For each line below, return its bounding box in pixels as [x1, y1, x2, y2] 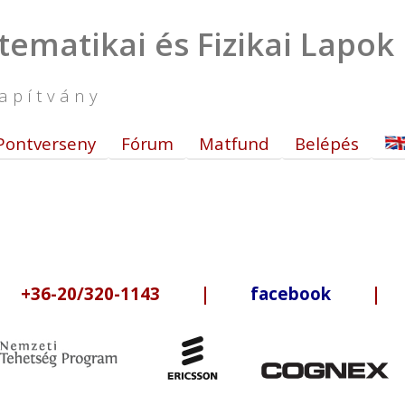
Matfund [199, 132, 269, 155]
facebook [250, 282, 331, 305]
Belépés [295, 132, 359, 155]
